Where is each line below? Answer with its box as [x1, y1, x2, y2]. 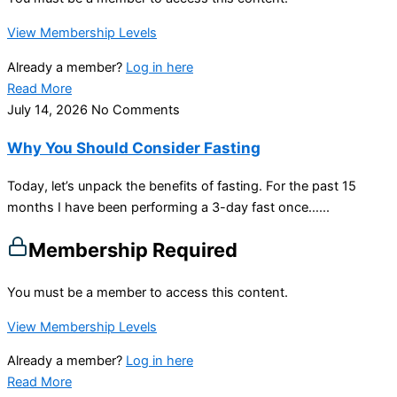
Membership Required [28, 237, 237, 261]
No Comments [91, 101, 180, 118]
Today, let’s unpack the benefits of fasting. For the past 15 [7, 177, 356, 194]
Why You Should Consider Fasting [7, 137, 261, 157]
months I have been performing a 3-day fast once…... [7, 198, 330, 215]
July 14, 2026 [7, 101, 91, 118]
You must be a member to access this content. [7, 284, 288, 301]
